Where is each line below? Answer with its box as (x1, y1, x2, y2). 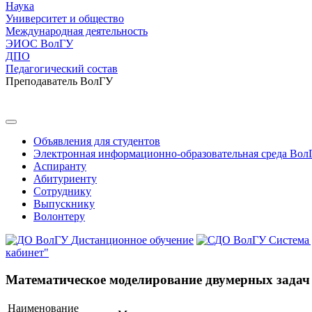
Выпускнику (33, 198, 95, 210)
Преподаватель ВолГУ (6, 75, 113, 87)
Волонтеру (33, 210, 85, 222)
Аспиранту (33, 160, 86, 172)
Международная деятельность (6, 25, 148, 37)
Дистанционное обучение (71, 234, 194, 246)
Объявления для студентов (33, 135, 160, 147)
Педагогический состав (6, 63, 118, 75)
